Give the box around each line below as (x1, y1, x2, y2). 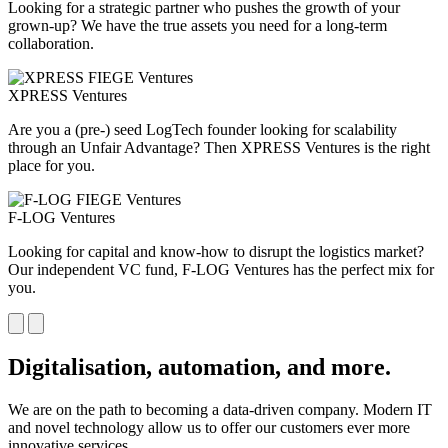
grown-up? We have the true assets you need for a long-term (8, 17, 387, 35)
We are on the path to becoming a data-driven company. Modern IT (8, 400, 432, 418)
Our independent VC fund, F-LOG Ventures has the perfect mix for (8, 261, 434, 279)
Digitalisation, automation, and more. (8, 353, 391, 380)
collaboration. (8, 35, 94, 53)
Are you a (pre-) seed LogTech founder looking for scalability (8, 121, 397, 139)
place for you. (8, 157, 95, 175)
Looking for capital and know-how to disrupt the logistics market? (8, 243, 424, 261)
